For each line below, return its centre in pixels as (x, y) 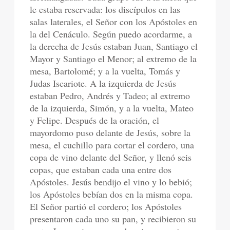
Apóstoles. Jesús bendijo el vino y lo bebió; (111, 182)
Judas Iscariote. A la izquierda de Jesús (103, 83)
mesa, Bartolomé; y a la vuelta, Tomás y (105, 71)
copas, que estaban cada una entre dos (101, 169)
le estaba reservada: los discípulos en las (105, 9)
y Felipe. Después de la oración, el (95, 120)
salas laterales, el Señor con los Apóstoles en (114, 22)
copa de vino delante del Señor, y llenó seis (111, 157)
